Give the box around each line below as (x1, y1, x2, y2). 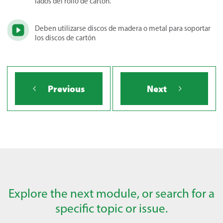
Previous (47, 83, 85, 95)
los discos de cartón (35, 33, 96, 42)
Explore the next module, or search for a (8, 185, 215, 201)
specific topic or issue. (55, 200, 168, 216)
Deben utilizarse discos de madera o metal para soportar (35, 23, 211, 33)
